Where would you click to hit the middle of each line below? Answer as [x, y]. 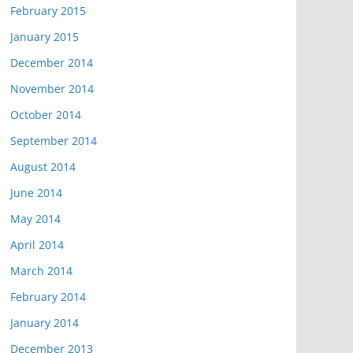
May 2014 [35, 219]
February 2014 [48, 297]
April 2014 [37, 245]
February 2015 [48, 11]
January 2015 [45, 37]
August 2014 [43, 167]
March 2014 [41, 271]
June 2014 [36, 193]
